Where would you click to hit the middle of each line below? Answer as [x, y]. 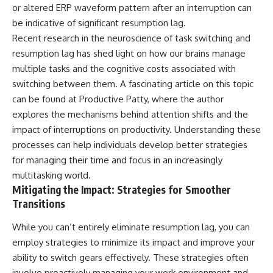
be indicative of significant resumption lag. [99, 23]
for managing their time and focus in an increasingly [117, 160]
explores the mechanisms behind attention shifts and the [130, 115]
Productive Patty [113, 99]
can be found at [46, 99]
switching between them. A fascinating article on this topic [133, 84]
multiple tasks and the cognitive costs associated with [124, 69]
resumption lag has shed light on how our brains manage [129, 54]
